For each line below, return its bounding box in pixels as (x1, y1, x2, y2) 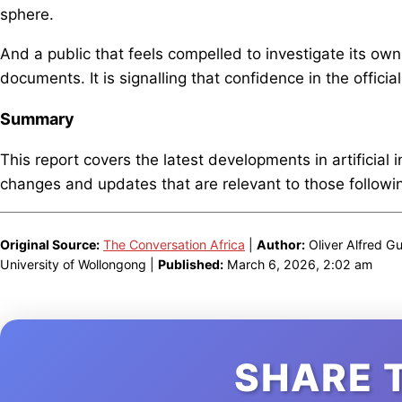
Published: (158, 257, 223, 273)
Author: (257, 237, 305, 253)
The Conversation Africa (103, 237, 245, 253)
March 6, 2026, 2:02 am (223, 257, 372, 273)
